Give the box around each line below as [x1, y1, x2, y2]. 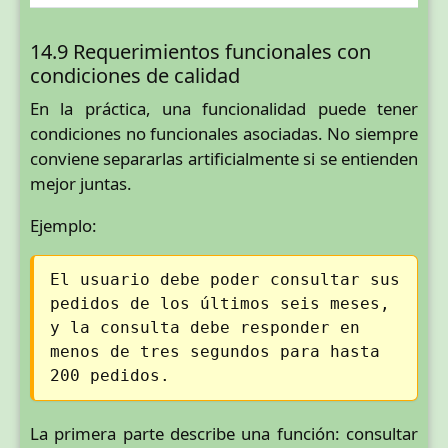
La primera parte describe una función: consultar [30, 421, 418, 445]
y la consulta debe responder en [50, 317, 360, 337]
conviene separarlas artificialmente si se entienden [30, 146, 418, 170]
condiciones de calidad [30, 61, 240, 89]
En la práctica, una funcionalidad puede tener [30, 96, 418, 120]
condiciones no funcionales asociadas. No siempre [30, 121, 418, 145]
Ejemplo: [30, 213, 97, 237]
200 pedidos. [50, 365, 170, 385]
